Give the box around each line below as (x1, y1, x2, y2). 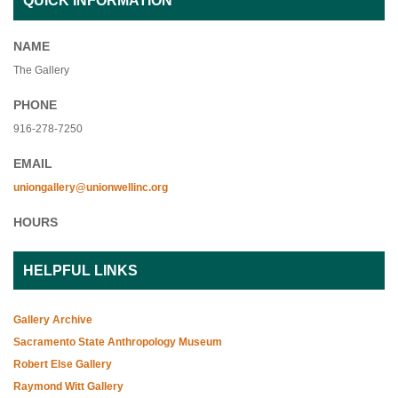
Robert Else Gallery (13, 358, 112, 371)
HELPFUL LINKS (22, 262, 138, 278)
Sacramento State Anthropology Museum (13, 336, 222, 349)
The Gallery (13, 64, 69, 77)
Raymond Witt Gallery (13, 380, 123, 394)
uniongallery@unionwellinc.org (13, 181, 168, 195)
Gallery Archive (13, 314, 92, 327)
